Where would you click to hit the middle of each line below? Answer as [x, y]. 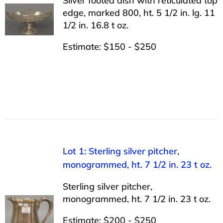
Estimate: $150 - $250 [109, 46]
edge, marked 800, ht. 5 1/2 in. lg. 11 [139, 12]
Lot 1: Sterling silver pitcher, [121, 151]
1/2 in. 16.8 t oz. [95, 25]
